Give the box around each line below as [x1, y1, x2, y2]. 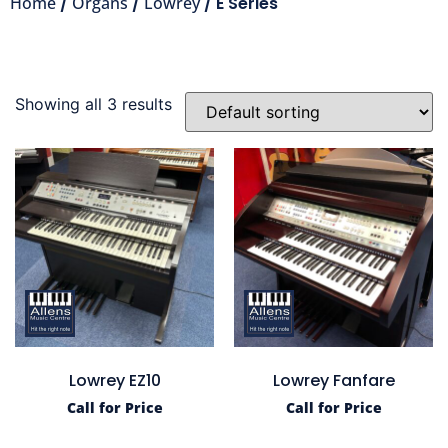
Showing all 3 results [15, 94, 172, 114]
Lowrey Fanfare [272, 369, 395, 392]
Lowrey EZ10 [68, 369, 161, 392]
